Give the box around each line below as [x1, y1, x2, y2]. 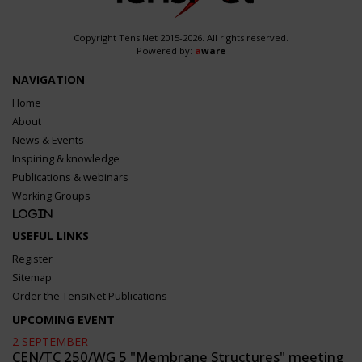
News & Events [12, 133, 84, 147]
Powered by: [137, 44, 195, 57]
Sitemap [12, 271, 52, 284]
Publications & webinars [12, 170, 128, 184]
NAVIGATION [12, 72, 85, 87]
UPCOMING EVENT [12, 312, 115, 327]
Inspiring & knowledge [12, 152, 120, 166]
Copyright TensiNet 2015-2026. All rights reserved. [74, 32, 288, 44]
